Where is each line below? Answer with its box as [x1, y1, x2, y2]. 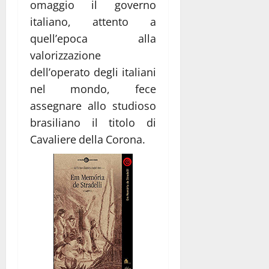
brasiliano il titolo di [30, 115, 156, 130]
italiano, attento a [30, 14, 156, 29]
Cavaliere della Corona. [30, 131, 146, 147]
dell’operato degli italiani [30, 64, 156, 79]
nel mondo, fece [30, 81, 156, 96]
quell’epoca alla [30, 31, 156, 46]
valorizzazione [30, 47, 101, 62]
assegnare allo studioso [30, 98, 156, 113]
